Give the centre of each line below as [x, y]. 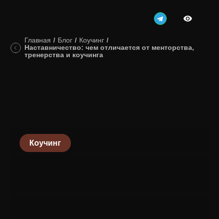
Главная [38, 40]
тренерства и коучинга [64, 55]
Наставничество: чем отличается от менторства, [109, 48]
